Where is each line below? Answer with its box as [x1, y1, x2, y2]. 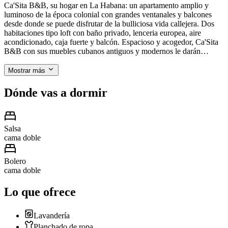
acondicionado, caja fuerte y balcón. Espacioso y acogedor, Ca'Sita [4, 38, 218, 47]
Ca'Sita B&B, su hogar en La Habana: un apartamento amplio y [4, 1, 209, 10]
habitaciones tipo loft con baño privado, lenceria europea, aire [4, 28, 201, 38]
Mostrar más [8, 67, 45, 75]
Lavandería [34, 211, 70, 220]
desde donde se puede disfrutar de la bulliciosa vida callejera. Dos [4, 19, 214, 28]
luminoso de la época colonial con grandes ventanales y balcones [4, 10, 212, 19]
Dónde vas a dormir [4, 86, 107, 100]
